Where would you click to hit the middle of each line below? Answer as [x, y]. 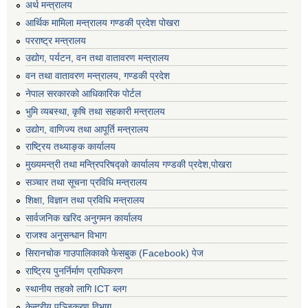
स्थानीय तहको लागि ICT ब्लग [76, 288]
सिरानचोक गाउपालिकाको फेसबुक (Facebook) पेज [114, 253]
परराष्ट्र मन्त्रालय [56, 40]
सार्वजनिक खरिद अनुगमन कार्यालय [84, 218]
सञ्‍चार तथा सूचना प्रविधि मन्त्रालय [86, 182]
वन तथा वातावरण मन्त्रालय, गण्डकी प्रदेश [98, 76]
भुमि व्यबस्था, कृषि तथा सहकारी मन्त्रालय [95, 111]
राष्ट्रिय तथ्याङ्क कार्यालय [70, 147]
